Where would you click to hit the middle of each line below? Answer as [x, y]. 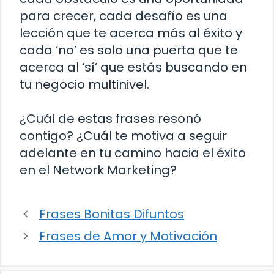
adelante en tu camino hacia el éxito [133, 153]
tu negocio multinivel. [84, 85]
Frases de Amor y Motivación [128, 236]
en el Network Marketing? [98, 170]
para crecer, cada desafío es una [124, 16]
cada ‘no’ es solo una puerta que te [129, 50]
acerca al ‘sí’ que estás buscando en [133, 68]
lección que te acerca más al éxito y [131, 33]
